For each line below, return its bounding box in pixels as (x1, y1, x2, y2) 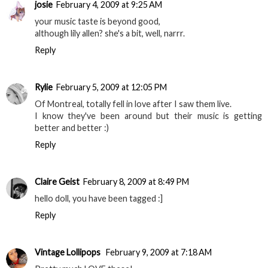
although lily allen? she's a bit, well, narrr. (35, 28, 185, 39)
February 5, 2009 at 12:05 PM (56, 82, 167, 92)
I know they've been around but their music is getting (35, 111, 262, 121)
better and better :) (35, 123, 109, 133)
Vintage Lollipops (35, 246, 102, 257)
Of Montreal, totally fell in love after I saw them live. (35, 99, 232, 109)
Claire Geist (35, 176, 80, 187)
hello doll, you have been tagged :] (35, 193, 163, 203)
